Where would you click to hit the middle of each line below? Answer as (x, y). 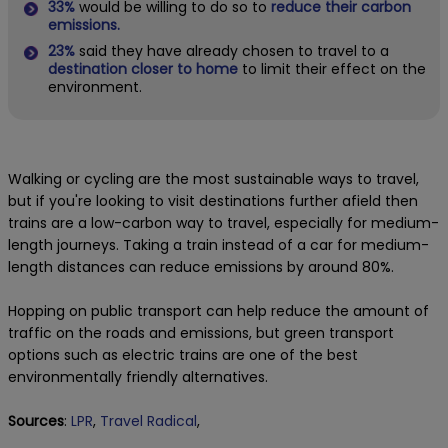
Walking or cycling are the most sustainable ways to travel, (213, 179)
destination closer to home (143, 69)
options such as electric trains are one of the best (183, 355)
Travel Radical (148, 421)
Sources (36, 421)
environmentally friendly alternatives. (140, 377)
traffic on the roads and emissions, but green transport (201, 333)
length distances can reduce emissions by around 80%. (203, 267)
